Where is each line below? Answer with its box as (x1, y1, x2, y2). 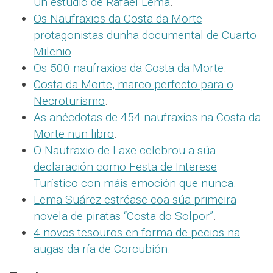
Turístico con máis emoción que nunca (34, 175, 233, 190)
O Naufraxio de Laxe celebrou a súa (34, 143, 216, 157)
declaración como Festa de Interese (34, 159, 217, 174)
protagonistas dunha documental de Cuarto (34, 27, 257, 42)
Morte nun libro (34, 126, 114, 141)
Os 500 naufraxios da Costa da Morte (34, 60, 224, 75)
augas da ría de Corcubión (34, 241, 168, 256)
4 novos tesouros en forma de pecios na (34, 225, 240, 239)
